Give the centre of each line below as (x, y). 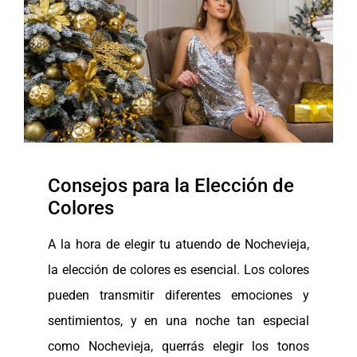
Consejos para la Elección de (171, 185)
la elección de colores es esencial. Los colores (178, 269)
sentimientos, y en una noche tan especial (178, 320)
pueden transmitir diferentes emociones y (178, 295)
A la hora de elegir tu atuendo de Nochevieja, (178, 244)
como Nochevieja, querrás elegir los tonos (178, 346)
